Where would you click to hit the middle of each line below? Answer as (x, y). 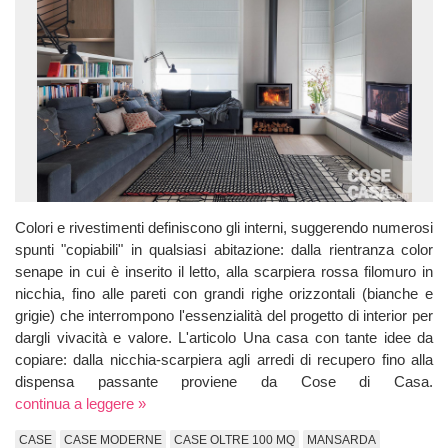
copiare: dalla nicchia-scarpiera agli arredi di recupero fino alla (224, 359)
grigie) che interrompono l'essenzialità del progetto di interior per (224, 315)
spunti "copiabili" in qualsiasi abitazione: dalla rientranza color (224, 249)
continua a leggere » (80, 403)
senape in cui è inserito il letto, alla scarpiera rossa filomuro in (224, 271)
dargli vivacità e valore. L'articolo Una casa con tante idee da (224, 337)
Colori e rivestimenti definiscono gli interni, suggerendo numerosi (224, 227)
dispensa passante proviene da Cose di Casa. (224, 381)
